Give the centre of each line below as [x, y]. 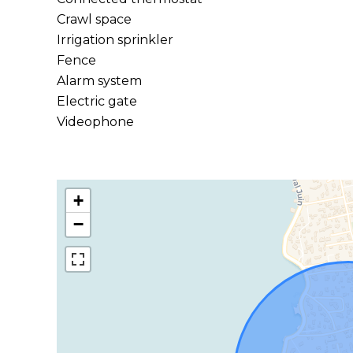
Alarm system [99, 81]
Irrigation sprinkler [115, 40]
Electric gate [97, 101]
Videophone [95, 122]
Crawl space [94, 19]
